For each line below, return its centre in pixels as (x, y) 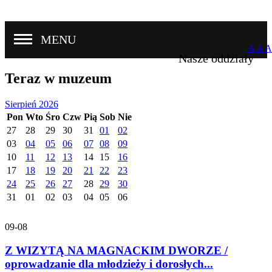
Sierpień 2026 (32, 104)
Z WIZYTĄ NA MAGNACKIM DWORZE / (116, 250)
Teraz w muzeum (58, 78)
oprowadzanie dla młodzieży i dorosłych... (109, 263)
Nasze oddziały (216, 58)
